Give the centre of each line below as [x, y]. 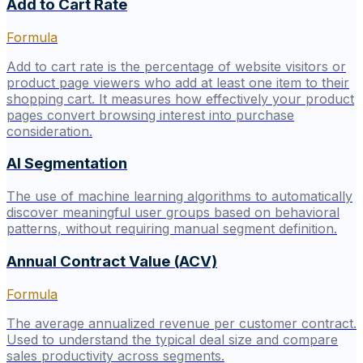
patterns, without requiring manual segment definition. [172, 229]
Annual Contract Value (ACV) [112, 261]
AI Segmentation [67, 164]
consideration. [49, 131]
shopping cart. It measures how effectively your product [180, 98]
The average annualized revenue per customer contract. [181, 323]
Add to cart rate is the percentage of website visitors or [176, 66]
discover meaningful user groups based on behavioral [173, 213]
